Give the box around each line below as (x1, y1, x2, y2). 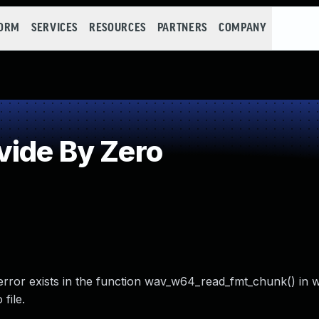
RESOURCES (89, 22, 146, 34)
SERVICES (31, 22, 78, 34)
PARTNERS (157, 22, 207, 34)
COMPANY (218, 22, 267, 34)
